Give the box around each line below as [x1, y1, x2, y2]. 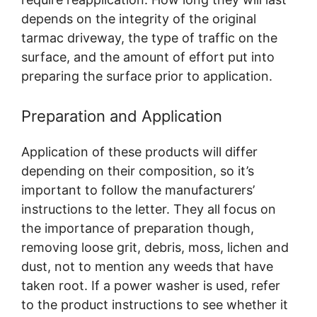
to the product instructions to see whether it [21, 297, 288, 313]
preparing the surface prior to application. [21, 69, 272, 84]
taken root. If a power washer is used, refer [21, 278, 280, 294]
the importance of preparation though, [21, 221, 254, 236]
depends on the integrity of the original [21, 11, 256, 27]
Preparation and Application [21, 107, 222, 126]
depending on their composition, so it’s [21, 163, 254, 179]
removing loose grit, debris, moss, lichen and [21, 240, 289, 255]
